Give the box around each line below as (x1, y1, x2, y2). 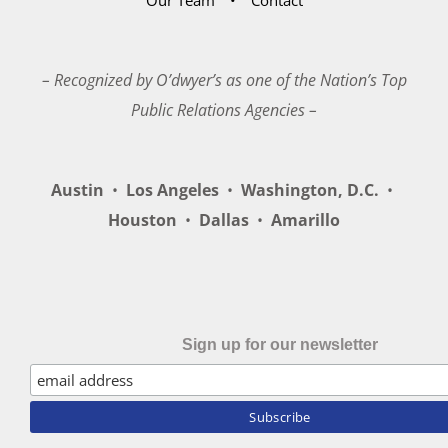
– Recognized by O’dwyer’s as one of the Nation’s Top (41, 68, 407, 91)
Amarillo (263, 208, 340, 231)
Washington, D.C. (233, 178, 387, 201)
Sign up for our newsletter (182, 335, 378, 353)
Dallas (191, 208, 257, 231)
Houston (108, 208, 185, 231)
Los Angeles (118, 178, 227, 201)
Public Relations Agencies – (131, 98, 317, 121)
